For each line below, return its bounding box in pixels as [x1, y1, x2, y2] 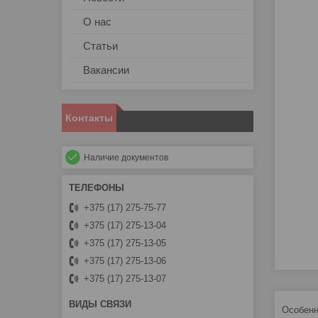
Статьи [83, 40, 118, 53]
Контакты [65, 112, 113, 124]
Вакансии [83, 64, 129, 77]
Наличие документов [84, 153, 168, 163]
